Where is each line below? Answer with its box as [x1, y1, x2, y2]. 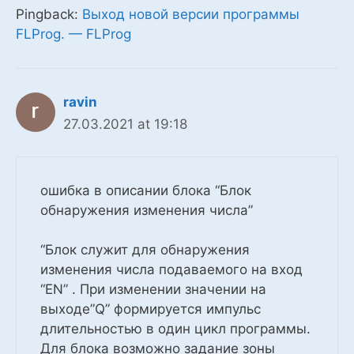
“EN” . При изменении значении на [40, 281, 266, 298]
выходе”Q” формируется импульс [40, 301, 261, 318]
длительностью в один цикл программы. [40, 321, 311, 337]
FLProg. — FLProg [16, 26, 131, 43]
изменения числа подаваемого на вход [40, 262, 303, 278]
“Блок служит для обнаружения [40, 242, 250, 258]
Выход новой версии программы [82, 6, 299, 23]
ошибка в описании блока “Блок [40, 182, 251, 198]
